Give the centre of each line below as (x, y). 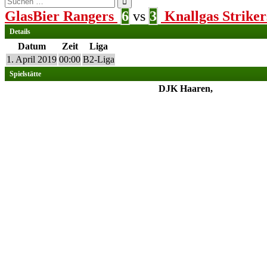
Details (20, 32)
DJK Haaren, (185, 89)
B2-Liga (99, 59)
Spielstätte (25, 74)
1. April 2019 (32, 59)
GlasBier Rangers (59, 16)
